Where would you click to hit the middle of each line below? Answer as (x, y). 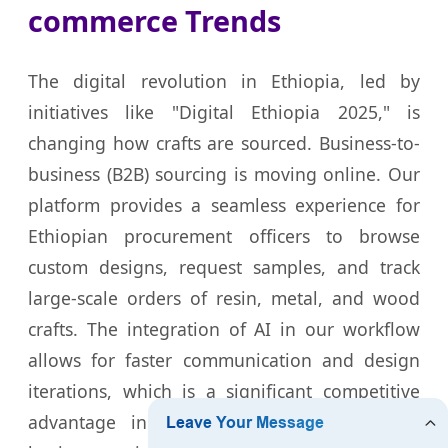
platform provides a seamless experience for (224, 205)
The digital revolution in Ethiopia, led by (224, 81)
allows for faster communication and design (224, 360)
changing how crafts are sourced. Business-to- (224, 143)
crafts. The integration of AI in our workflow (224, 329)
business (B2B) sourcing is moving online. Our (224, 174)
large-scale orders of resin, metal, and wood (224, 298)
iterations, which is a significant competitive (224, 391)
